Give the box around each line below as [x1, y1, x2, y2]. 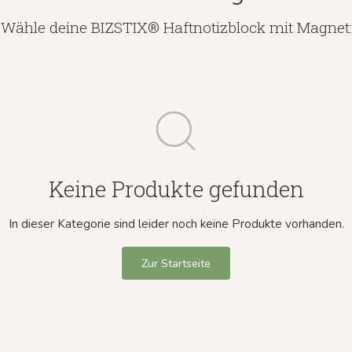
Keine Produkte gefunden [48, 174, 304, 204]
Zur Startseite [141, 255, 211, 271]
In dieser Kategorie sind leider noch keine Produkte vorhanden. [8, 215, 344, 232]
